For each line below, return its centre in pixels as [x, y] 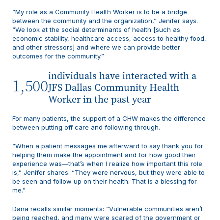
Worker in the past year [99, 100]
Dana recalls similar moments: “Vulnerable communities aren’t [108, 208]
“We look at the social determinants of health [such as [96, 30]
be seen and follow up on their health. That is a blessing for [105, 181]
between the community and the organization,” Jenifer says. [105, 21]
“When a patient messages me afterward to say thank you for [108, 146]
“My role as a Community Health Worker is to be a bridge [100, 12]
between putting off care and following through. [86, 127]
